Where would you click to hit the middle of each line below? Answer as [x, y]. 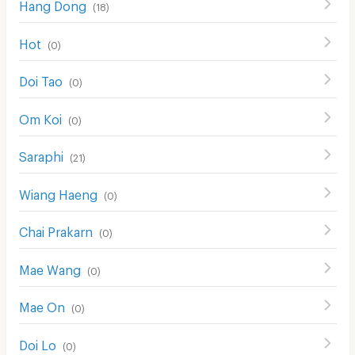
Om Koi [40, 116]
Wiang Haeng [58, 192]
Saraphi [41, 154]
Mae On [42, 305]
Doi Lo [37, 342]
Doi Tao [40, 79]
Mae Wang [50, 267]
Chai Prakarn [55, 229]
